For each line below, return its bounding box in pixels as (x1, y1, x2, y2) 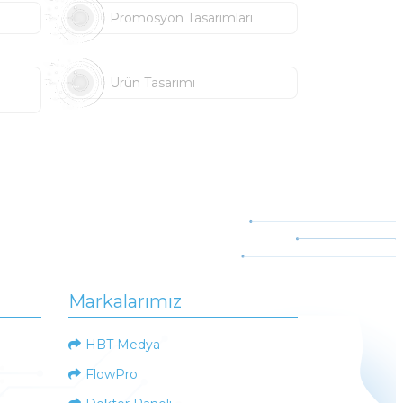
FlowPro (85, 366, 138, 382)
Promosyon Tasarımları (109, 10, 253, 26)
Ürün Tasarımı (109, 75, 195, 91)
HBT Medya (85, 336, 160, 353)
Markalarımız (68, 291, 182, 312)
